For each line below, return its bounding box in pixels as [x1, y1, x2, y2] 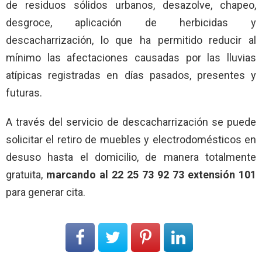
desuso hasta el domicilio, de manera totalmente [6, 150, 256, 163]
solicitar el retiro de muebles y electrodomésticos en [6, 133, 256, 146]
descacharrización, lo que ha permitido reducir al [6, 33, 256, 46]
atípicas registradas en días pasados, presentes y [6, 68, 256, 81]
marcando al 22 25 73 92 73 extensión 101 [46, 168, 256, 181]
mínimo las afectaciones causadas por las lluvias [6, 51, 256, 64]
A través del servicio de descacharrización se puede [6, 115, 256, 128]
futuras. [6, 86, 42, 99]
